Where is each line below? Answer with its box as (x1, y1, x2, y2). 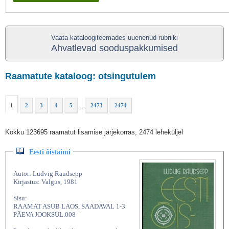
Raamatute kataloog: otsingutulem (5, 71, 156, 81)
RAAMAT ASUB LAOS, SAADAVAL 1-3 (13, 202, 125, 210)
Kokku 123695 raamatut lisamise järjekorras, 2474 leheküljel (5, 128, 183, 136)
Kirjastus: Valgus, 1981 (13, 178, 78, 186)
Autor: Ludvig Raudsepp (13, 170, 82, 177)
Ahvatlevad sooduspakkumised (51, 43, 178, 53)
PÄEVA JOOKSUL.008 (13, 211, 76, 218)
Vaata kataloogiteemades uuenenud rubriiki (51, 34, 178, 41)
